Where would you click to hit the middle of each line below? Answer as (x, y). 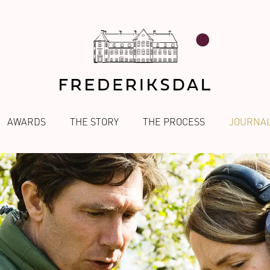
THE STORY (94, 121)
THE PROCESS (174, 121)
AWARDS (27, 121)
